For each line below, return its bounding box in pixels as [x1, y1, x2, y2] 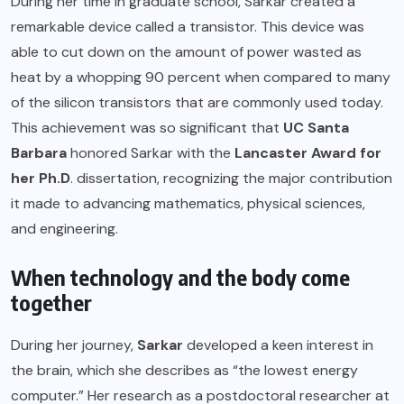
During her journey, [11, 335, 137, 354]
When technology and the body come [11, 262, 350, 290]
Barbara [11, 142, 67, 162]
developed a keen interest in [183, 335, 373, 354]
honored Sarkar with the [67, 142, 234, 162]
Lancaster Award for [234, 142, 381, 162]
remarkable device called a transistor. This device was [11, 16, 364, 36]
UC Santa [283, 117, 349, 137]
